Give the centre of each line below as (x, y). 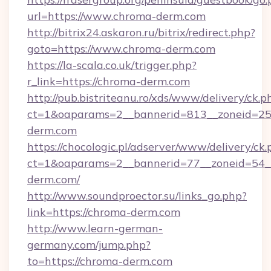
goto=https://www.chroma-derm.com (121, 49)
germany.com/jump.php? (89, 245)
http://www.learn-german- (95, 228)
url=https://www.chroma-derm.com (116, 16)
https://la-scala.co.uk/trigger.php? (112, 65)
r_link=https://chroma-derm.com (109, 81)
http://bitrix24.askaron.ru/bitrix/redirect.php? (141, 32)
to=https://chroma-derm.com (100, 261)
